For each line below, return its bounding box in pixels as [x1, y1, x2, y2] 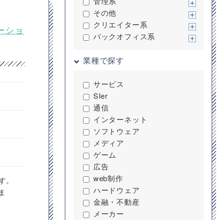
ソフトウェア [93, 126, 140, 136]
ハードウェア [93, 185, 140, 195]
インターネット [93, 114, 148, 124]
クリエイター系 [93, 19, 148, 29]
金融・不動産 [93, 196, 140, 207]
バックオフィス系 [93, 31, 156, 41]
